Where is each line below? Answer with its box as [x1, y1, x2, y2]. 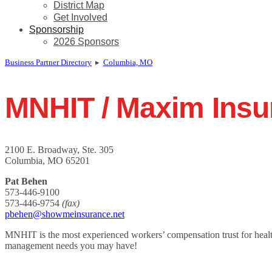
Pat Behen [5, 176, 47, 187]
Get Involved [53, 12, 107, 23]
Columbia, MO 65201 [5, 155, 90, 166]
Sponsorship [29, 24, 84, 35]
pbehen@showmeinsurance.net [5, 209, 124, 220]
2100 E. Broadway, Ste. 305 [5, 144, 114, 155]
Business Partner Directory [5, 58, 92, 67]
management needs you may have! [5, 240, 137, 251]
